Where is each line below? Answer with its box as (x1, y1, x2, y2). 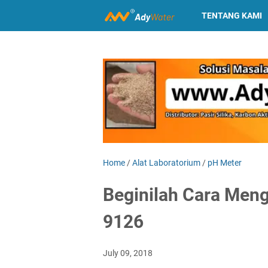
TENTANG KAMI (202, 11, 262, 20)
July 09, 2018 (103, 248, 153, 258)
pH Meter (208, 157, 242, 167)
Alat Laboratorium (132, 157, 200, 167)
